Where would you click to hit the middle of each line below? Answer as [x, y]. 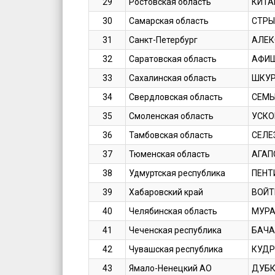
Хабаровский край [166, 192]
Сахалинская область [173, 78]
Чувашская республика [176, 250]
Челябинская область [173, 211]
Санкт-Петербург [164, 40]
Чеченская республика [176, 230]
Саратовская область [173, 59]
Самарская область [169, 21]
